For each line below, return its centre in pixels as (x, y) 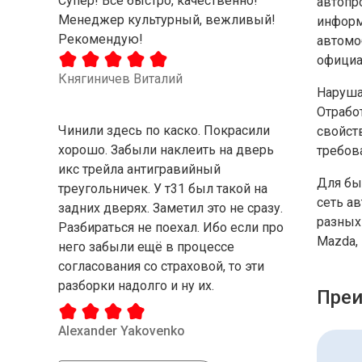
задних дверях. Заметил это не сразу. (170, 208)
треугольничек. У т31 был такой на (163, 188)
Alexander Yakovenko (122, 331)
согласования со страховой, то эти (161, 266)
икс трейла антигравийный (139, 169)
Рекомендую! (101, 39)
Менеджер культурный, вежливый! (167, 19)
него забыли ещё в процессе (146, 246)
